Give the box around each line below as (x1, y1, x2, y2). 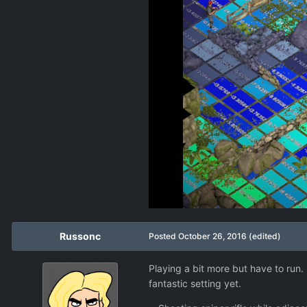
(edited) (249, 230, 281, 241)
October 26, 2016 (178, 230, 247, 241)
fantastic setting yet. (149, 277, 241, 289)
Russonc (60, 230, 101, 242)
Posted (149, 230, 178, 241)
